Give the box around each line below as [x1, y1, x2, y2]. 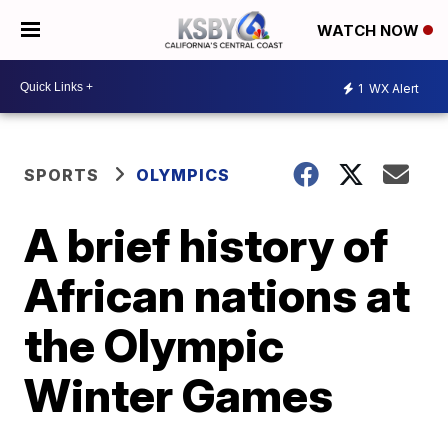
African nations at [24, 267, 411, 323]
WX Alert [366, 80, 419, 96]
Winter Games [24, 367, 334, 423]
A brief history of [24, 217, 389, 273]
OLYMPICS [136, 165, 231, 185]
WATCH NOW [317, 21, 423, 41]
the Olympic [24, 317, 285, 373]
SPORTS [24, 165, 100, 185]
